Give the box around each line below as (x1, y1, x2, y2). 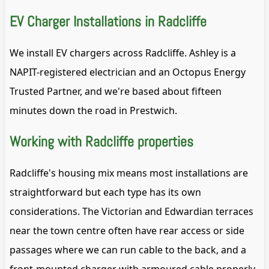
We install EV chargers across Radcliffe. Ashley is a (10, 46, 236, 59)
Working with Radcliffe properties (10, 132, 193, 151)
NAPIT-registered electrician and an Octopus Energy (10, 65, 246, 79)
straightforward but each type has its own (10, 186, 201, 199)
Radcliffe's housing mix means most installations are (10, 166, 248, 180)
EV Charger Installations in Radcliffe (10, 11, 207, 31)
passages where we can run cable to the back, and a (10, 243, 246, 257)
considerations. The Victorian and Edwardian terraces (10, 205, 253, 219)
